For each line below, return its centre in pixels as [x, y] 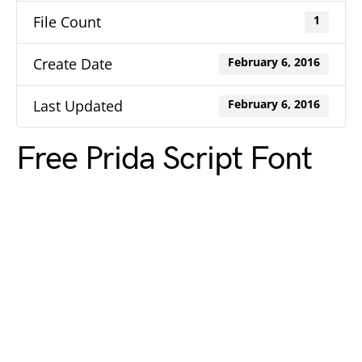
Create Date [73, 64]
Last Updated [78, 106]
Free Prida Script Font [164, 159]
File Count [67, 22]
